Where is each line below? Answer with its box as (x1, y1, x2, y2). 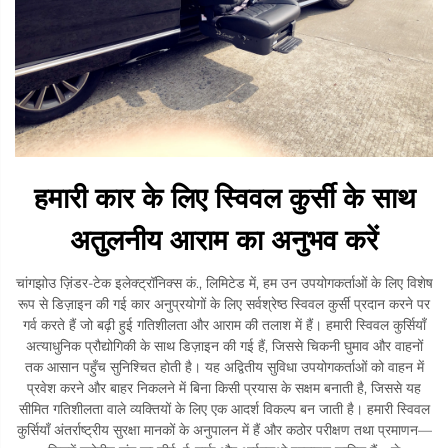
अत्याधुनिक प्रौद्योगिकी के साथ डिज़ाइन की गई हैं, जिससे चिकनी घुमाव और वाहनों (25, 336, 423, 355)
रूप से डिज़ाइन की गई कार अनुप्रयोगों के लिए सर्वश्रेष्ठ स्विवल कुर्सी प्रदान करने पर (18, 294, 430, 313)
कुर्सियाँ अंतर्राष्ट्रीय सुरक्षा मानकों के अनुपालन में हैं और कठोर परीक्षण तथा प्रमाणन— (16, 420, 432, 439)
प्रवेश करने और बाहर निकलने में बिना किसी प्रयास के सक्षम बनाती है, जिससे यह (27, 378, 421, 397)
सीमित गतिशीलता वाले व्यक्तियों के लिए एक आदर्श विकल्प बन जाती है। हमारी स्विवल (18, 399, 430, 418)
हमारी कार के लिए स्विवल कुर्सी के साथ (33, 180, 415, 215)
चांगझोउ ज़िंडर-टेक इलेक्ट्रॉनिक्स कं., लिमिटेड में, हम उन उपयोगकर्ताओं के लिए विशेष (15, 273, 433, 292)
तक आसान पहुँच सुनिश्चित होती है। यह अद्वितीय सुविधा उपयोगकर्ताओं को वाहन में (24, 357, 424, 376)
